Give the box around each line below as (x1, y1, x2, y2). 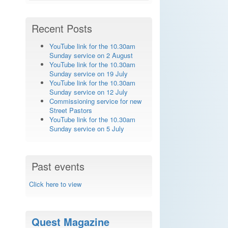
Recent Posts (31, 21, 92, 36)
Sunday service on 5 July (49, 124, 124, 133)
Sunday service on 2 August (49, 50, 133, 60)
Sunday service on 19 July (49, 69, 128, 78)
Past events (31, 159, 84, 174)
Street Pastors (49, 105, 92, 115)
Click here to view (28, 179, 81, 189)
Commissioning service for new (49, 96, 141, 106)
